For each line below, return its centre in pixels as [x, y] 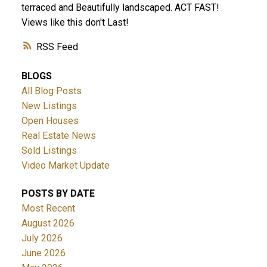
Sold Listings [49, 150]
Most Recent [48, 209]
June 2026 [43, 253]
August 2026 [48, 223]
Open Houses [50, 120]
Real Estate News [58, 135]
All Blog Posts [51, 91]
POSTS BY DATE [58, 194]
